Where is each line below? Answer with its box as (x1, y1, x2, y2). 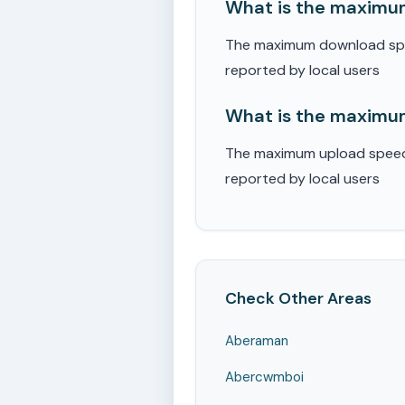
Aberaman (225, 332, 288, 350)
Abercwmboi (225, 368, 304, 386)
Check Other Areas (225, 288, 372, 308)
